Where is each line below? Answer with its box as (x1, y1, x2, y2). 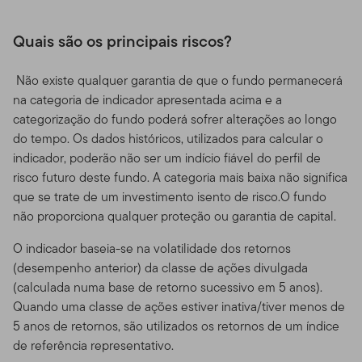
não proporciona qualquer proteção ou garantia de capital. (13, 206, 336, 225)
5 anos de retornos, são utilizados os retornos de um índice (13, 316, 339, 335)
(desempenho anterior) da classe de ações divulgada (13, 258, 308, 277)
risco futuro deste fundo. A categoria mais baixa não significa (13, 167, 347, 187)
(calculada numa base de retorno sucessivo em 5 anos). (13, 277, 322, 297)
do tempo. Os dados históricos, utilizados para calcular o (13, 128, 323, 148)
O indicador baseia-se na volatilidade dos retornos (13, 238, 291, 258)
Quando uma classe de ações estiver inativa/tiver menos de (13, 297, 345, 316)
